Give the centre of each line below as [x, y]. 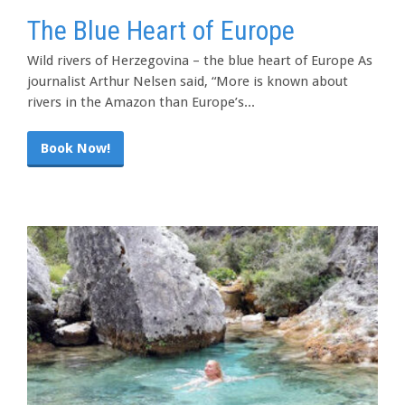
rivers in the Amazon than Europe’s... [141, 102]
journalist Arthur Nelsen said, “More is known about [188, 81]
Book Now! [75, 148]
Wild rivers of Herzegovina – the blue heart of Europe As [200, 60]
